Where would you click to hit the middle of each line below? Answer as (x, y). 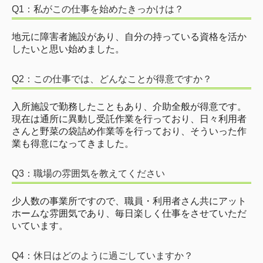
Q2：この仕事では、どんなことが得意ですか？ (112, 79)
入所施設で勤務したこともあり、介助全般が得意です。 (129, 107)
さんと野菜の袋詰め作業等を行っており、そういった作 (129, 131)
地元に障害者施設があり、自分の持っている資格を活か (129, 37)
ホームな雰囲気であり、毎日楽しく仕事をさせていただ (129, 214)
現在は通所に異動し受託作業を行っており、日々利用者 (129, 119)
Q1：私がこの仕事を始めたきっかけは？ (98, 9)
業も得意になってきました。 (73, 144)
